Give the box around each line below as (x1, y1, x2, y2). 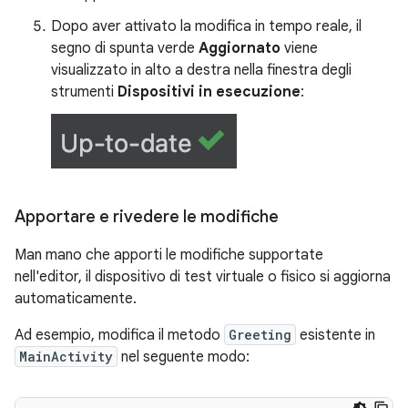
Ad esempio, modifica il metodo (15, 326, 224, 345)
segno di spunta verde (51, 39, 199, 58)
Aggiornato (199, 39, 280, 58)
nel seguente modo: (117, 348, 250, 367)
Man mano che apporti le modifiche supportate (15, 246, 323, 265)
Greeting (229, 326, 291, 344)
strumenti (51, 83, 117, 102)
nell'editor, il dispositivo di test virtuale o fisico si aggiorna (15, 268, 391, 287)
